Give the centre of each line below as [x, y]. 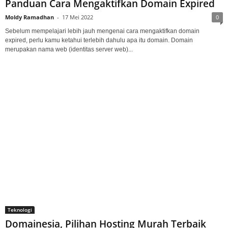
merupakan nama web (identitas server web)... [69, 50]
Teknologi [20, 210]
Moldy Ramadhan [30, 17]
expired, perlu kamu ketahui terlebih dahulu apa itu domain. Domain [99, 40]
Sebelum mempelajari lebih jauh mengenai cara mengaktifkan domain [102, 31]
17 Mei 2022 [78, 17]
